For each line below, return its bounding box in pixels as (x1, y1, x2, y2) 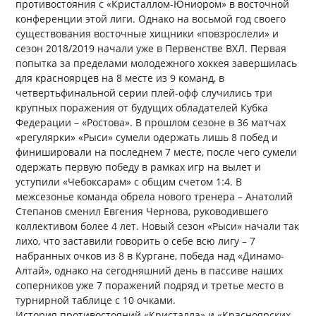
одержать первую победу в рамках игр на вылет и (16, 160, 262, 174)
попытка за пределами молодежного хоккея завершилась (16, 56, 298, 71)
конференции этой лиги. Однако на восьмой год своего (16, 12, 286, 26)
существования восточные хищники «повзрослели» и (16, 27, 279, 41)
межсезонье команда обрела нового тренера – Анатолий (16, 190, 293, 204)
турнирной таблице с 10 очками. (16, 293, 179, 308)
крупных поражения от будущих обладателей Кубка (16, 101, 269, 115)
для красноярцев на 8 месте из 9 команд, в (16, 71, 225, 85)
